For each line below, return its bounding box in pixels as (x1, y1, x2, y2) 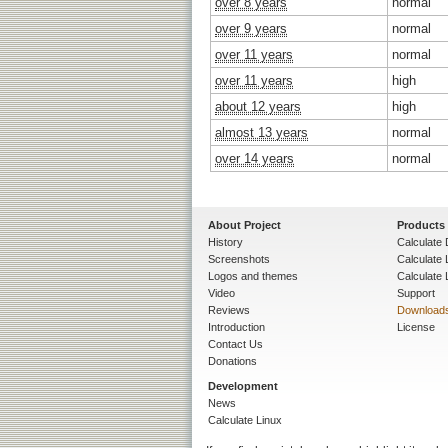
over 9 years (215, 20, 287, 36)
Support (397, 286, 435, 299)
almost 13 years (215, 124, 308, 140)
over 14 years (215, 150, 294, 166)
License (397, 320, 435, 333)
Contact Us (208, 337, 263, 350)
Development (208, 379, 278, 392)
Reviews (208, 303, 250, 316)
